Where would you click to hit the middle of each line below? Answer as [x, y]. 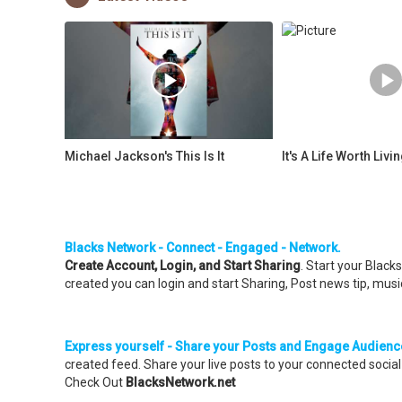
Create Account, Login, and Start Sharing [183, 265]
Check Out [95, 382]
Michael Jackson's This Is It [144, 156]
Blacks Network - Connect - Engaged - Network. [203, 247]
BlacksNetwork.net [180, 382]
